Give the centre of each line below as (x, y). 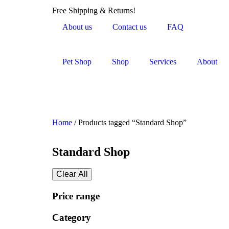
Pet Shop (77, 62)
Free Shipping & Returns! (94, 10)
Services (163, 62)
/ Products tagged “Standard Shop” (129, 122)
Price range (76, 196)
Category (72, 217)
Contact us (130, 27)
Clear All (72, 174)
